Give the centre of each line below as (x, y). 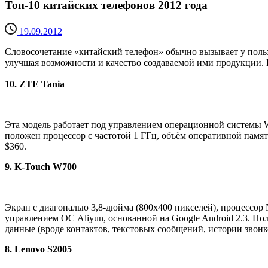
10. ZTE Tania (35, 84)
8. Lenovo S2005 (38, 249)
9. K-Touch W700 (41, 167)
